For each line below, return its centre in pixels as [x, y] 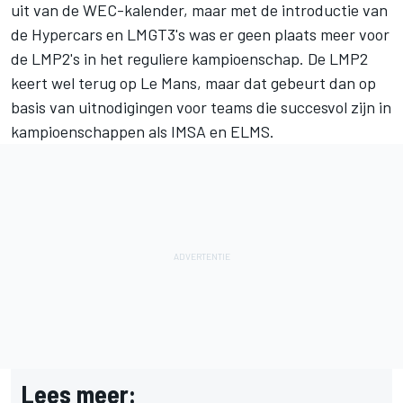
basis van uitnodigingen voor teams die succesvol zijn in [201, 107]
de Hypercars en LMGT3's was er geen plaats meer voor [200, 34]
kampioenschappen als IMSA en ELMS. [143, 131]
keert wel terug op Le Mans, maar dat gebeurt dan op [193, 82]
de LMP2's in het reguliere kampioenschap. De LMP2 [189, 58]
